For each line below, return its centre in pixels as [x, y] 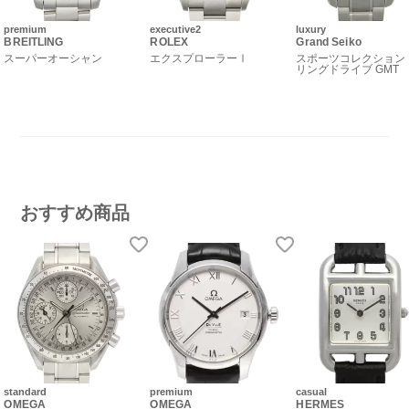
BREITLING [34, 42]
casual [312, 391]
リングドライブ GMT [348, 70]
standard [26, 391]
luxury [311, 30]
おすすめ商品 [75, 213]
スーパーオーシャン [53, 59]
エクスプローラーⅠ [199, 59]
